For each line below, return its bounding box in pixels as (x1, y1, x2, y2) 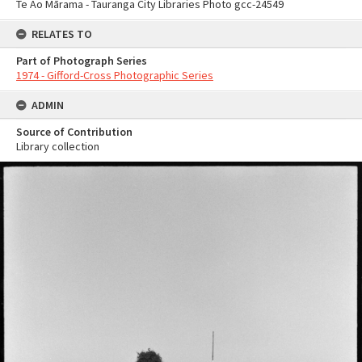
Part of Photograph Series (16, 53, 147, 68)
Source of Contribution (16, 124, 133, 139)
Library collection (16, 139, 99, 154)
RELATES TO (32, 27, 92, 41)
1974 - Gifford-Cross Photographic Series (16, 68, 213, 82)
